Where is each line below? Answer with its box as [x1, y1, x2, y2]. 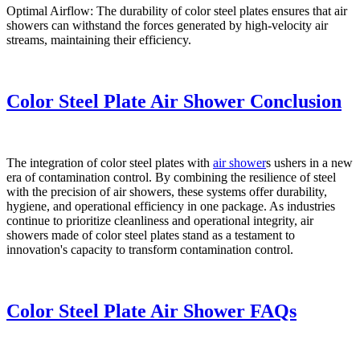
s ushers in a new [266, 155, 353, 170]
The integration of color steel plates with [6, 155, 213, 170]
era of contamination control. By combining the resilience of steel [6, 170, 336, 184]
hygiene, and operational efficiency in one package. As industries [6, 198, 335, 213]
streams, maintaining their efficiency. [6, 32, 191, 47]
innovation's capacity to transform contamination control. [6, 242, 293, 256]
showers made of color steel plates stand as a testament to [6, 227, 295, 242]
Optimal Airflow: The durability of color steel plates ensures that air [6, 3, 347, 18]
